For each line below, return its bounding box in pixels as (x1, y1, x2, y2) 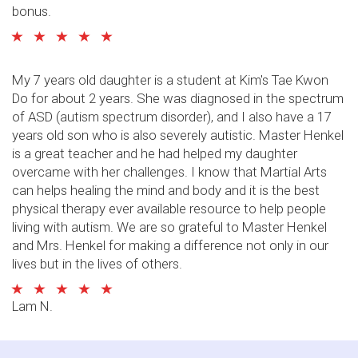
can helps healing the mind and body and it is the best (12, 181, 320, 198)
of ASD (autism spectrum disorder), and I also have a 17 (12, 108, 332, 125)
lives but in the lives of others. (12, 255, 182, 272)
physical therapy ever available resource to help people (12, 200, 326, 217)
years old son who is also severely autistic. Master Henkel (12, 126, 344, 143)
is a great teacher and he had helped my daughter (12, 145, 297, 161)
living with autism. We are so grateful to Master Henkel (12, 218, 327, 235)
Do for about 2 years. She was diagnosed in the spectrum (12, 89, 344, 106)
